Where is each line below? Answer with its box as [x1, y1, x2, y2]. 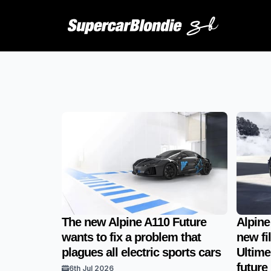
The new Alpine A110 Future [62, 215, 206, 229]
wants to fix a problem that [62, 230, 201, 244]
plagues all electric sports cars [62, 246, 224, 259]
